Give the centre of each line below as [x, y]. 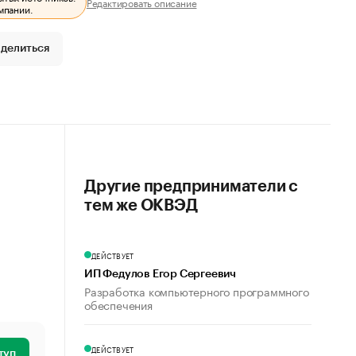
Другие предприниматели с [192, 187]
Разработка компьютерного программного [197, 291]
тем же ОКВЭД [141, 206]
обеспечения [118, 304]
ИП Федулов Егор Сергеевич [160, 274]
